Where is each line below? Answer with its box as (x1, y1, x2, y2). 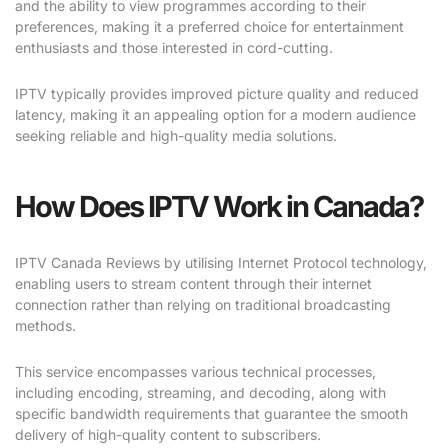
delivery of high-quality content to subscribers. (15, 426, 321, 444)
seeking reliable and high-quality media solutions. (15, 127, 337, 145)
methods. (15, 317, 76, 335)
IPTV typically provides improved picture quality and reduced (15, 85, 419, 103)
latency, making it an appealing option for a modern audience (15, 106, 416, 124)
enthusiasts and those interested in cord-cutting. (15, 39, 333, 57)
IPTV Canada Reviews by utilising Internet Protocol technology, (15, 254, 427, 272)
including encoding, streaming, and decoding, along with (15, 384, 386, 402)
